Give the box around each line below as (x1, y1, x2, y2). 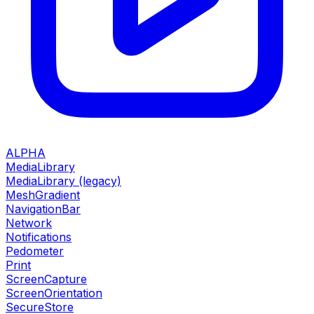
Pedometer (6, 243, 64, 258)
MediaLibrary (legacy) (6, 173, 121, 188)
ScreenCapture (6, 271, 87, 286)
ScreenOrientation (6, 285, 102, 300)
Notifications (6, 229, 71, 244)
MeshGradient (6, 187, 80, 202)
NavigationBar (6, 201, 81, 216)
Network (6, 215, 52, 230)
